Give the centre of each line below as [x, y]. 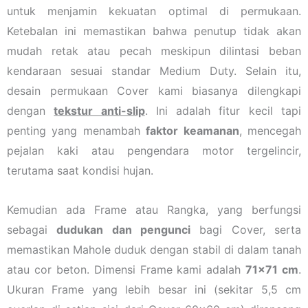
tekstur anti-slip [99, 110]
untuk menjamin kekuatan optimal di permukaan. [154, 11]
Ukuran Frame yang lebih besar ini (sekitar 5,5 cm [154, 289]
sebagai [32, 229]
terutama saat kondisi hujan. [80, 170]
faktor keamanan [192, 130]
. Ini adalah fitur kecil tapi [223, 110]
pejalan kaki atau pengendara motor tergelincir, [154, 150]
